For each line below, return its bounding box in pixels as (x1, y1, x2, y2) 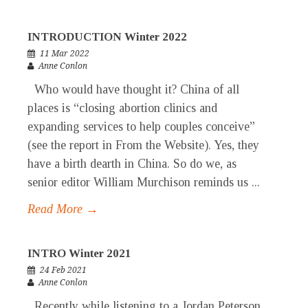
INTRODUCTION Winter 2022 (27, 30, 187, 44)
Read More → (27, 202, 98, 217)
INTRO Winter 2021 (27, 247, 131, 261)
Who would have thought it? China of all (27, 82, 239, 97)
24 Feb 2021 (40, 265, 87, 276)
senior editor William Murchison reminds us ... (27, 175, 260, 190)
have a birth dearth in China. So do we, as (27, 157, 236, 171)
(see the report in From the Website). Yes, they (27, 138, 259, 153)
